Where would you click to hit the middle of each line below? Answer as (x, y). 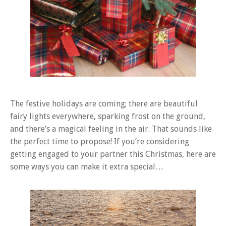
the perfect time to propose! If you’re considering (100, 142)
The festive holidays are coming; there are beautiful (104, 104)
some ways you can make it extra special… (87, 167)
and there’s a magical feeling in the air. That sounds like (111, 129)
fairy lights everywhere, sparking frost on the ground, (108, 117)
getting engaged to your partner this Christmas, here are (113, 154)
